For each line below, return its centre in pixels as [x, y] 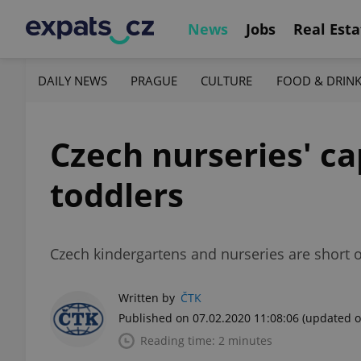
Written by [147, 298]
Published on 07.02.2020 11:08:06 [209, 318]
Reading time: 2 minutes [206, 340]
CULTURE [227, 80]
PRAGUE [154, 80]
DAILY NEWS [73, 80]
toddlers [117, 195]
